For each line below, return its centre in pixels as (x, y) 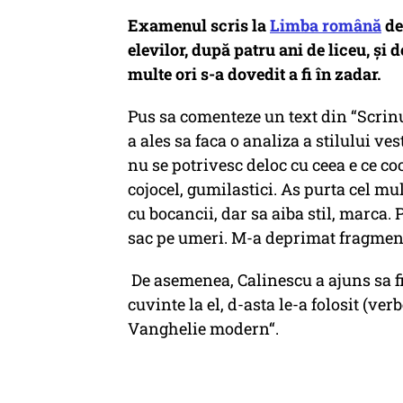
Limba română (326, 25)
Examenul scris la (199, 25)
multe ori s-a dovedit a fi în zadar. (256, 74)
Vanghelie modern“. (203, 328)
